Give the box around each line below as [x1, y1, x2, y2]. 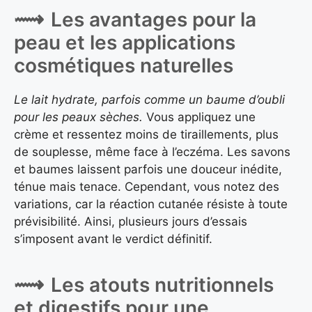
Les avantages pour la [51, 8, 256, 32]
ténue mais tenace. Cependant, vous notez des [14, 180, 279, 194]
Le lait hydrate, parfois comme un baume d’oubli [14, 93, 285, 107]
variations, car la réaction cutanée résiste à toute [14, 197, 288, 212]
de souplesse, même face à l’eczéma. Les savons [14, 145, 290, 159]
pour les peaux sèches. [14, 110, 143, 125]
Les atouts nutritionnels [51, 272, 274, 297]
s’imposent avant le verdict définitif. [14, 232, 212, 247]
